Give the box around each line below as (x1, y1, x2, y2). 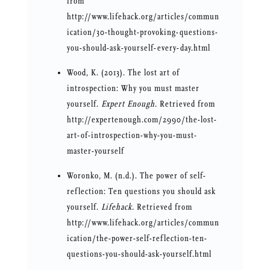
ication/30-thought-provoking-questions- (66, 27, 218, 38)
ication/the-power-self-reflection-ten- (66, 233, 207, 244)
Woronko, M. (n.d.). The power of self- (66, 171, 206, 181)
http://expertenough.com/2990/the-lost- (66, 115, 217, 125)
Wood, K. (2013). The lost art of (66, 67, 180, 78)
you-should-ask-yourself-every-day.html (66, 43, 210, 54)
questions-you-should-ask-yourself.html (66, 249, 212, 260)
